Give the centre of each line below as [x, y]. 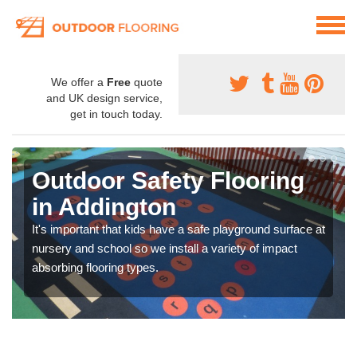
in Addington [104, 207]
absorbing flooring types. [95, 268]
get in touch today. [116, 114]
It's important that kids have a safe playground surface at [178, 229]
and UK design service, [104, 98]
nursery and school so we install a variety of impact [165, 249]
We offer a [79, 82]
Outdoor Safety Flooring [168, 181]
